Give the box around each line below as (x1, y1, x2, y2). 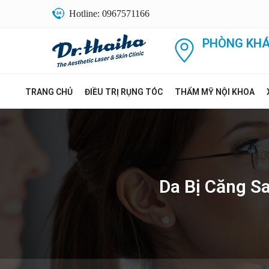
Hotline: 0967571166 (69, 8, 150, 19)
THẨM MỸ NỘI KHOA (175, 87, 255, 97)
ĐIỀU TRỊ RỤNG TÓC (85, 87, 163, 97)
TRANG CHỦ (25, 87, 73, 97)
